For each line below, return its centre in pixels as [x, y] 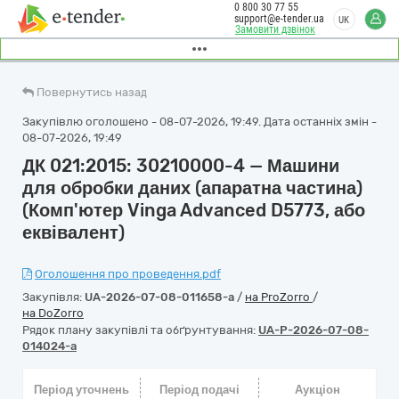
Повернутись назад [92, 92]
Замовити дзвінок [275, 29]
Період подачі [199, 390]
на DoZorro [53, 313]
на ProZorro [279, 297]
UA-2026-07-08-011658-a [159, 297]
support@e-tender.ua [279, 19]
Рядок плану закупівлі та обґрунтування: [140, 330]
